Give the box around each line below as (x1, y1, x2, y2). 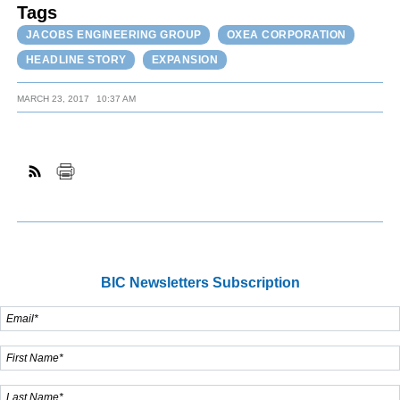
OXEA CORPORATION (226, 29, 346, 42)
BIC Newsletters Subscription (100, 274, 300, 290)
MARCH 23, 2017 (17, 94, 90, 104)
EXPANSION (151, 53, 219, 66)
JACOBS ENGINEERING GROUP (25, 29, 202, 42)
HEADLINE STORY (25, 53, 127, 66)
